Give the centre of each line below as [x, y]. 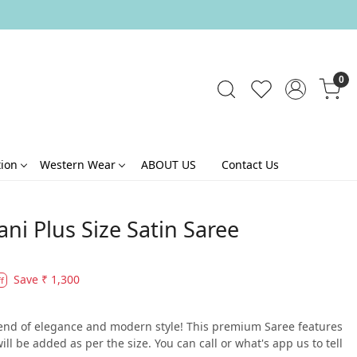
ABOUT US [169, 164]
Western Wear [78, 164]
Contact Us [250, 164]
